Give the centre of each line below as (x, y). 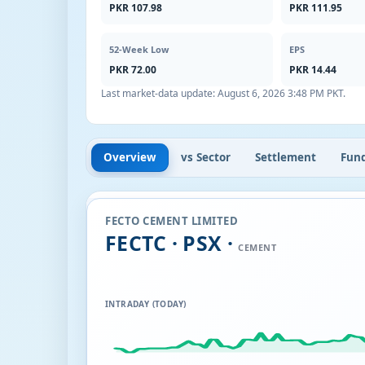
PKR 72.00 (133, 70)
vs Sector (206, 157)
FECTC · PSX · (172, 242)
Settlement (286, 157)
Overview (130, 157)
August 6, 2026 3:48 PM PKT (280, 93)
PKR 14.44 (313, 70)
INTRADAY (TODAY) (146, 303)
